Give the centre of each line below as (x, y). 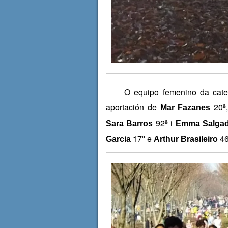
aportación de (133, 107)
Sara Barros (129, 123)
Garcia (118, 139)
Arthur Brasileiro (186, 139)
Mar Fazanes (185, 107)
